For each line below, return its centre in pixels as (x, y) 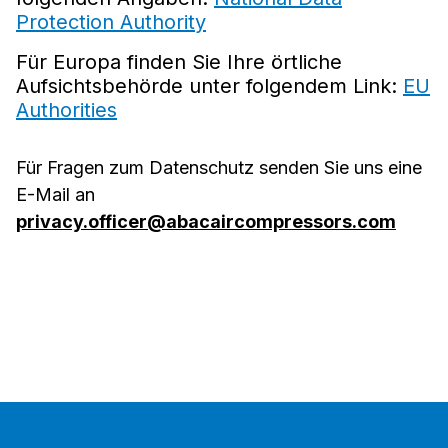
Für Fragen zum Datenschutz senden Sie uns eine (219, 167)
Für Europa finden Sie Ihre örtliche (179, 61)
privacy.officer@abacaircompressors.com (206, 221)
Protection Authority (111, 21)
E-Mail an (55, 194)
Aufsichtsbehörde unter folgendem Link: (209, 85)
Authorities (66, 109)
